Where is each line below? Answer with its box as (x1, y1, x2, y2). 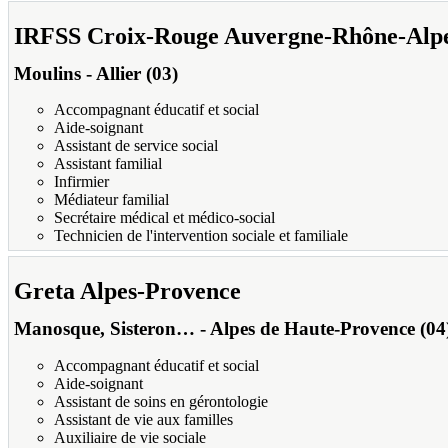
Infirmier (54, 173, 109, 191)
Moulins (14, 62, 81, 84)
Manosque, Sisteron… (14, 318, 195, 340)
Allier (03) (96, 62, 178, 84)
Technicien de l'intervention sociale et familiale (54, 227, 348, 245)
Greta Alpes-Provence (14, 278, 241, 305)
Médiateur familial (54, 191, 169, 209)
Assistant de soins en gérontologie (54, 392, 268, 410)
